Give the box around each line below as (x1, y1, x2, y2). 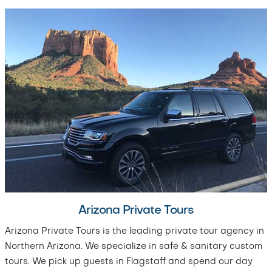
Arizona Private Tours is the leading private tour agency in (5, 226, 264, 236)
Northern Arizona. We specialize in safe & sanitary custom (5, 242, 262, 251)
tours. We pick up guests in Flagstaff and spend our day (5, 257, 253, 266)
